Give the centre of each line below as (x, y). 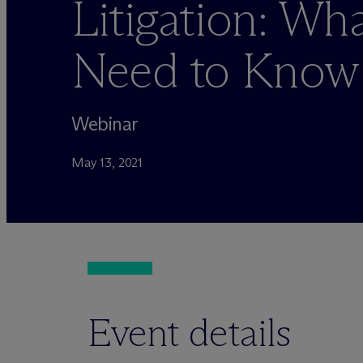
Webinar (105, 124)
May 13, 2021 (107, 162)
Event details (190, 333)
